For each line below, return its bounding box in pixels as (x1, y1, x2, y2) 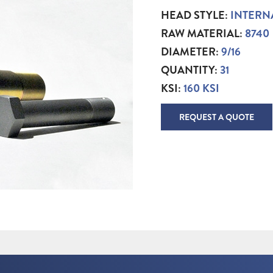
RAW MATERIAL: (161, 26, 245, 41)
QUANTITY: (161, 62, 220, 78)
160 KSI (183, 80, 219, 96)
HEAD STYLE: (161, 7, 230, 23)
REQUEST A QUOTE (179, 111, 254, 123)
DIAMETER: (161, 44, 221, 60)
